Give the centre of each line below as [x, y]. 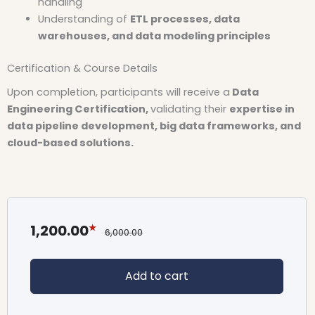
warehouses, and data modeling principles [154, 36]
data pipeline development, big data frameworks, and [154, 126]
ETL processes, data [185, 19]
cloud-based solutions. [70, 142]
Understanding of [84, 19]
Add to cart [156, 276]
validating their [190, 109]
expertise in [262, 109]
